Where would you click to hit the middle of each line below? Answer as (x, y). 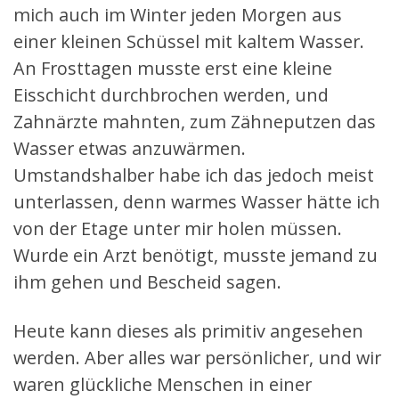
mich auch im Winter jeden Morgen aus (178, 14)
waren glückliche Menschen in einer (163, 384)
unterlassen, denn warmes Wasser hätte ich (197, 201)
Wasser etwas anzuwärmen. (130, 148)
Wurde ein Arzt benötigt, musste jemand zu (195, 255)
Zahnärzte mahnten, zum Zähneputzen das (195, 121)
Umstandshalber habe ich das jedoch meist (194, 175)
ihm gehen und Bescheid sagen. (147, 281)
